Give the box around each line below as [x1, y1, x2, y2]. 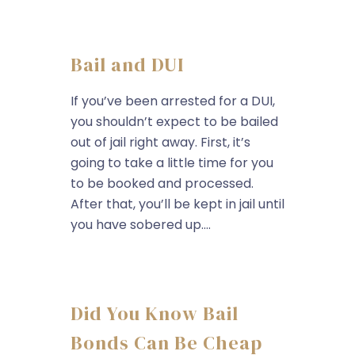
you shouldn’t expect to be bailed [71, 113, 278, 131]
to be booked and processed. [71, 174, 254, 193]
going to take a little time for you [71, 154, 273, 172]
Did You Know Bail [71, 300, 239, 326]
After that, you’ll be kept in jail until [71, 195, 284, 213]
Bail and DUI [71, 52, 184, 78]
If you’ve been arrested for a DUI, [71, 92, 275, 110]
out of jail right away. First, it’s [71, 133, 250, 151]
